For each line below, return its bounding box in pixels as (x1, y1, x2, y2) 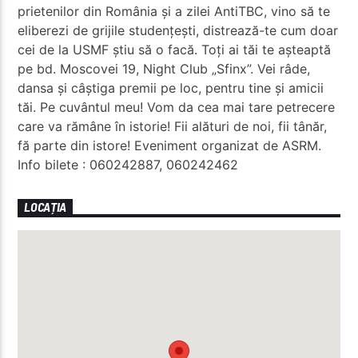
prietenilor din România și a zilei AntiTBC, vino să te (18, 2, 331, 19)
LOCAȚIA (24, 199, 67, 215)
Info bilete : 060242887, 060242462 (18, 156, 239, 173)
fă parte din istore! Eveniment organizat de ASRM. (18, 137, 322, 153)
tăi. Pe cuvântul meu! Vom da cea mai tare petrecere (18, 98, 336, 115)
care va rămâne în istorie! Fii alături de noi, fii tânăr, (18, 117, 328, 134)
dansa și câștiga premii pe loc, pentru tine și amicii (18, 79, 324, 96)
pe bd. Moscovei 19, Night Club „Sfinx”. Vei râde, (18, 60, 311, 77)
